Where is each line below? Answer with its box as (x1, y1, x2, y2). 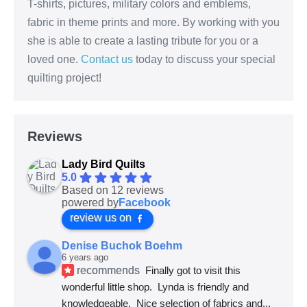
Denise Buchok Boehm (62, 240, 182, 252)
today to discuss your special (133, 53, 275, 66)
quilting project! (27, 72, 101, 84)
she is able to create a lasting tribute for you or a (27, 35, 258, 47)
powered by (62, 197, 119, 209)
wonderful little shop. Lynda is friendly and (62, 281, 249, 293)
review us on (70, 212, 132, 224)
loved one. (27, 53, 81, 66)
